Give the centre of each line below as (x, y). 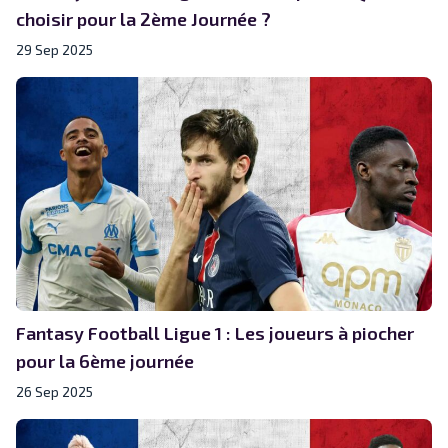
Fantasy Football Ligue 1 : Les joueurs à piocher (215, 332)
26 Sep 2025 (54, 391)
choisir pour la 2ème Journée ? (143, 18)
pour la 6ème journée (105, 360)
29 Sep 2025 (54, 49)
